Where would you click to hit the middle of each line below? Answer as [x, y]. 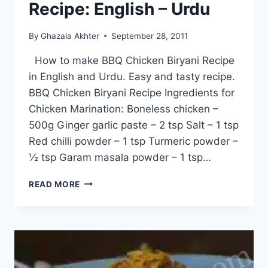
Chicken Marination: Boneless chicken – [124, 109]
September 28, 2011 [150, 36]
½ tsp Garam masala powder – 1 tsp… [120, 157]
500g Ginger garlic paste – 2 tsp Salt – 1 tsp [134, 125]
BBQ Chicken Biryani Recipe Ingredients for [132, 92]
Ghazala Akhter [70, 36]
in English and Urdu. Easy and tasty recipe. [132, 76]
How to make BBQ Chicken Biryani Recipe [132, 60]
